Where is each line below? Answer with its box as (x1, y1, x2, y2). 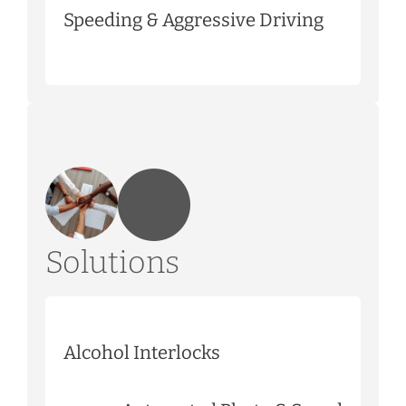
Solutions (45, 243, 179, 281)
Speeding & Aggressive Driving (63, 8, 324, 31)
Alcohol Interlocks (63, 341, 220, 363)
